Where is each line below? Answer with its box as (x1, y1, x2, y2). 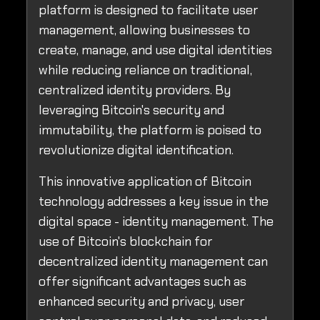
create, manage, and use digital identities (39, 41, 272, 59)
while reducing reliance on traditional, (39, 61, 252, 79)
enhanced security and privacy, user (39, 293, 244, 311)
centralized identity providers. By (39, 81, 231, 99)
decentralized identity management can (39, 253, 268, 271)
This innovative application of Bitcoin (39, 173, 251, 191)
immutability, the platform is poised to (39, 121, 261, 139)
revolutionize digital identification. (39, 141, 234, 159)
